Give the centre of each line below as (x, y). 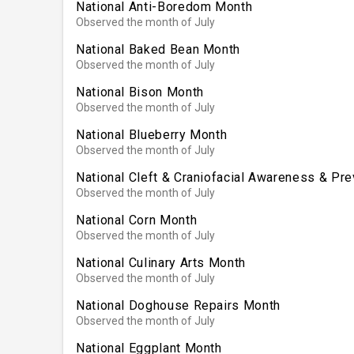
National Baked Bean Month (158, 49)
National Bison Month (140, 92)
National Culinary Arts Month (161, 262)
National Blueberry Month (152, 134)
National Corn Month (137, 220)
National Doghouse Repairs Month (178, 305)
